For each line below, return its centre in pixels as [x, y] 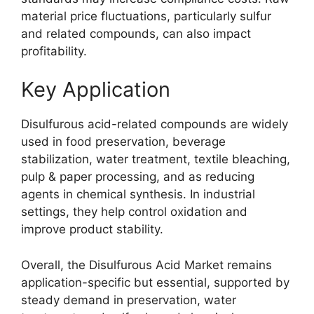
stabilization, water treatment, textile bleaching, [156, 159]
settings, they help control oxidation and [134, 212]
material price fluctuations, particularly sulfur [146, 16]
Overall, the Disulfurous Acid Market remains [146, 265]
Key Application [96, 89]
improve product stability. [92, 229]
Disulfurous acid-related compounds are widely [155, 124]
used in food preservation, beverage [123, 142]
